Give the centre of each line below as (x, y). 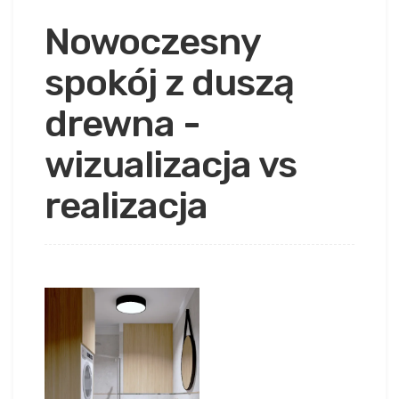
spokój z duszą (169, 83)
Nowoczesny (152, 42)
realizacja (126, 206)
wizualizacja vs (171, 165)
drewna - (122, 124)
